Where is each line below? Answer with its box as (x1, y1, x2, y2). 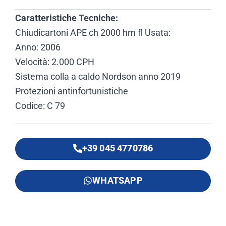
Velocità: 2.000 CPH (15, 56, 94, 68)
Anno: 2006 (15, 42, 61, 53)
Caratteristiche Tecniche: (15, 13, 118, 24)
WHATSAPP (92, 175, 143, 186)
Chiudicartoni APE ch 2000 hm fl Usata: (15, 27, 171, 38)
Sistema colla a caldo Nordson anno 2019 (15, 71, 181, 82)
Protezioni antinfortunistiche (15, 86, 128, 97)
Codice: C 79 (15, 100, 65, 111)
